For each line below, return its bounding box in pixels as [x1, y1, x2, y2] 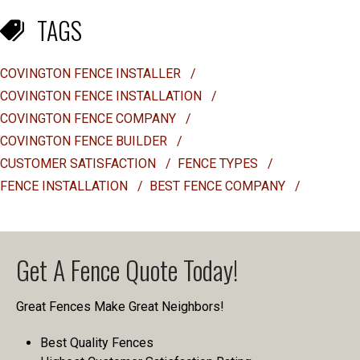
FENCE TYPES [178, 156, 261, 171]
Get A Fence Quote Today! [16, 251, 238, 288]
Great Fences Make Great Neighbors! [16, 299, 224, 314]
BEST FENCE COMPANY [149, 178, 288, 194]
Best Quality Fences [40, 335, 153, 350]
